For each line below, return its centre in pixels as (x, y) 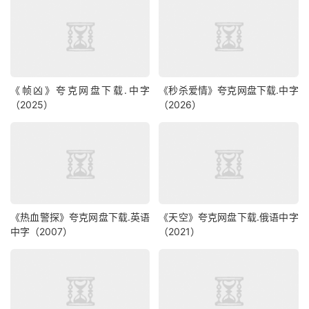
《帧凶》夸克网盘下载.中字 (80, 90)
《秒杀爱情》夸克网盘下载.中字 (229, 90)
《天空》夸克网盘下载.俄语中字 (229, 217)
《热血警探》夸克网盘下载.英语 (80, 217)
